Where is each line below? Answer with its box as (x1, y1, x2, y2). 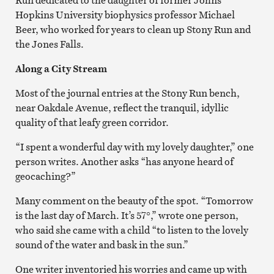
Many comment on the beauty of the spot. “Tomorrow (15, 193, 253, 207)
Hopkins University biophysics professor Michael (15, 7, 235, 21)
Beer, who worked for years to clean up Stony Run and (15, 22, 251, 36)
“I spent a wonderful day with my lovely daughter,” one (15, 139, 254, 154)
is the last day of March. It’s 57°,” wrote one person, (15, 208, 239, 222)
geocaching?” (15, 169, 76, 183)
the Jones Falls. (15, 37, 84, 51)
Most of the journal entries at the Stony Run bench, (15, 86, 240, 100)
